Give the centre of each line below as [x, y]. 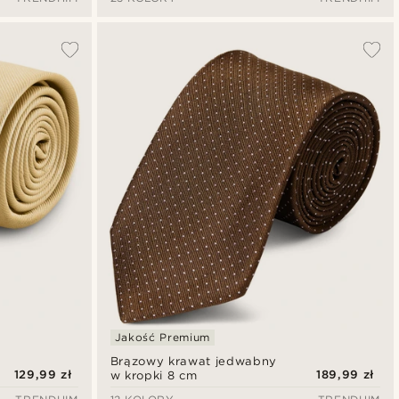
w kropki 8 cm [154, 375]
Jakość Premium [162, 337]
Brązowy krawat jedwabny [193, 361]
